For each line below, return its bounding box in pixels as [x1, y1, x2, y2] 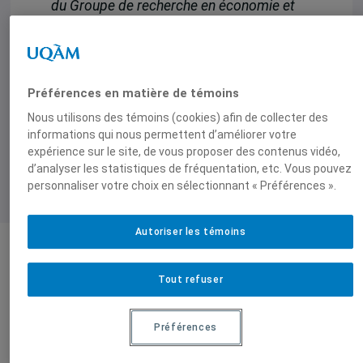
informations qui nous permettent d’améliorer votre [27, 128, 297, 142]
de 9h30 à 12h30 [50, 66, 158, 83]
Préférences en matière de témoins [27, 86, 239, 101]
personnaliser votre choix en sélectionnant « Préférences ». [27, 179, 336, 193]
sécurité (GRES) [50, 18, 148, 35]
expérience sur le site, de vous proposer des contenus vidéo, [27, 145, 340, 159]
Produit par [24, 263, 127, 288]
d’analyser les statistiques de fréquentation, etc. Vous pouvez [27, 162, 352, 176]
